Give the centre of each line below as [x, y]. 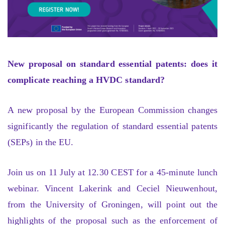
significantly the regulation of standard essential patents [113, 126]
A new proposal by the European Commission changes [113, 110]
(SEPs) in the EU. [41, 142]
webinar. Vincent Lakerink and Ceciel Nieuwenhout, [113, 188]
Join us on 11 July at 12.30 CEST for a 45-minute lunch [113, 172]
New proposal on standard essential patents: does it [113, 64]
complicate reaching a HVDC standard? [86, 80]
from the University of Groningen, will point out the [113, 204]
